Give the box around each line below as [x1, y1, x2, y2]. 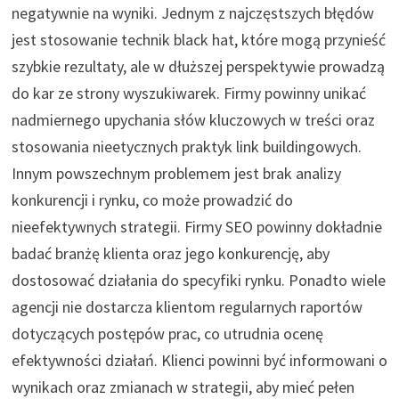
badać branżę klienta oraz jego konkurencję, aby [11, 242, 330, 264]
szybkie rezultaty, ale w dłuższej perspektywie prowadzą [11, 55, 385, 77]
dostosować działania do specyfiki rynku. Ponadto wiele [11, 269, 386, 290]
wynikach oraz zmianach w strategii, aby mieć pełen [11, 376, 354, 397]
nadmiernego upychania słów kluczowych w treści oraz [11, 109, 375, 130]
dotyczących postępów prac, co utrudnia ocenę [11, 322, 323, 344]
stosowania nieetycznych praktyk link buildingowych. [11, 135, 362, 157]
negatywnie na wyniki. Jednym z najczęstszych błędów [11, 2, 374, 23]
